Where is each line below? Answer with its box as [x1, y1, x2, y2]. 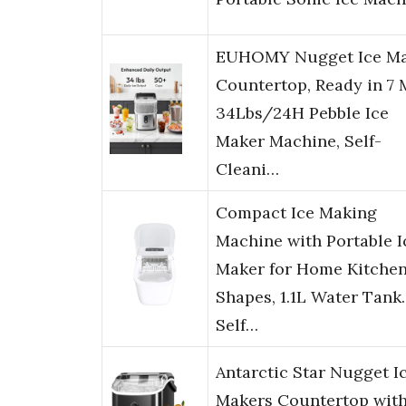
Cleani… [216, 159, 279, 180]
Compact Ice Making [216, 202, 377, 224]
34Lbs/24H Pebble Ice [216, 102, 389, 124]
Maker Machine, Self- [216, 130, 382, 152]
